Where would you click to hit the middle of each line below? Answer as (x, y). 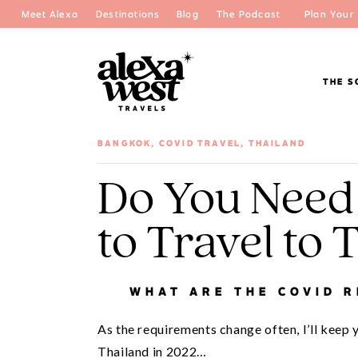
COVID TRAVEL (200, 143)
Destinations (128, 14)
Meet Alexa (50, 14)
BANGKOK (125, 143)
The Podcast (249, 14)
